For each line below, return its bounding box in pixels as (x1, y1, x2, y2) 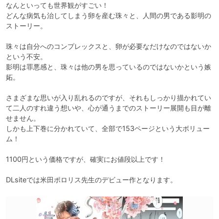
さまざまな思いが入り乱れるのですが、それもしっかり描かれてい (6, 93, 211, 102)
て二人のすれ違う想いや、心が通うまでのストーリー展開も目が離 (6, 104, 211, 112)
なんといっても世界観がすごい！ (6, 1, 109, 10)
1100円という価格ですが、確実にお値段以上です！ (6, 155, 165, 164)
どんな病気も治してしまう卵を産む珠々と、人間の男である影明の (6, 11, 211, 20)
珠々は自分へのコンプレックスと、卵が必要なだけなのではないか (6, 42, 211, 51)
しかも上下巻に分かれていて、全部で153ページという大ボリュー (6, 124, 210, 133)
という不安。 (6, 52, 47, 61)
